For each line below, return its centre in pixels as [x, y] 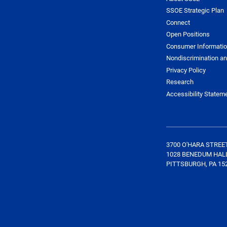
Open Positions [188, 34]
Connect [178, 22]
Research [180, 82]
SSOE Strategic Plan [195, 10]
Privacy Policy [186, 70]
